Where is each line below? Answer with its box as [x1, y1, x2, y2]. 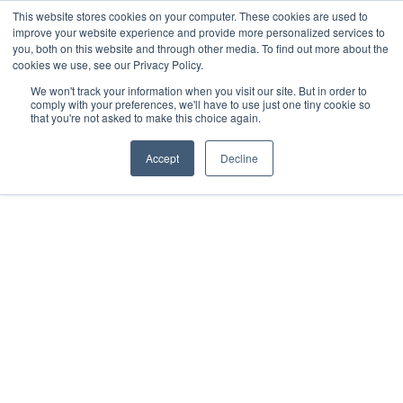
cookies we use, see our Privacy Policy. [13, 57, 203, 72]
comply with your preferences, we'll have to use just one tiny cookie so [31, 96, 371, 112]
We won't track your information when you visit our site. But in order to [31, 83, 367, 98]
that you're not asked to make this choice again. [31, 110, 261, 125]
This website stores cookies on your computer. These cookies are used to [13, 8, 368, 23]
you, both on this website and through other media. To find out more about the [13, 40, 389, 56]
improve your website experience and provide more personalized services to [13, 24, 385, 40]
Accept [145, 150, 179, 166]
